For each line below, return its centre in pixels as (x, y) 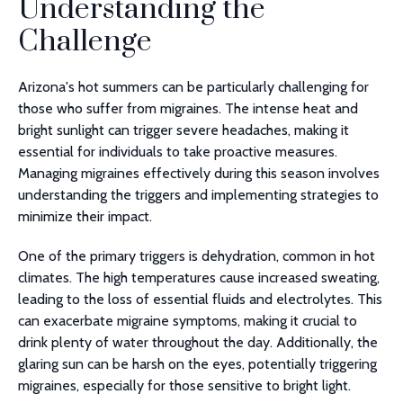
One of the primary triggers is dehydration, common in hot (197, 256)
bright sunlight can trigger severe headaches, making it (184, 130)
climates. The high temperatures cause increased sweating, (199, 278)
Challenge (85, 42)
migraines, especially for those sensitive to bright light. (184, 385)
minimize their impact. (85, 216)
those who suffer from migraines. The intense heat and (188, 108)
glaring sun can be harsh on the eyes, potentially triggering (197, 364)
